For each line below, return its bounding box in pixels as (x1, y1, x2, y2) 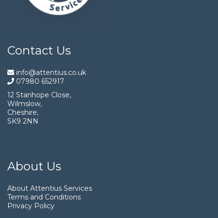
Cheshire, (7, 108, 38, 117)
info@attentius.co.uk (14, 68, 86, 77)
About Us (7, 159, 61, 173)
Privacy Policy (7, 201, 54, 210)
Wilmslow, (7, 99, 42, 108)
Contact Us (7, 43, 71, 57)
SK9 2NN (7, 116, 38, 126)
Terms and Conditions (7, 192, 81, 201)
